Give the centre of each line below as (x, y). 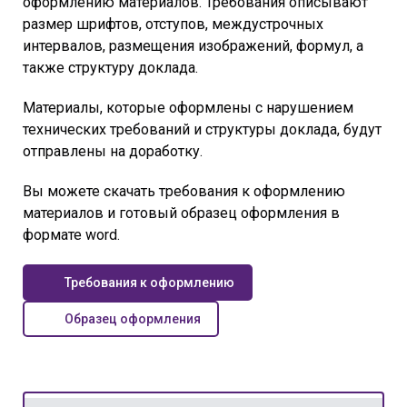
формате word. (71, 234)
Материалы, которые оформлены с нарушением (188, 107)
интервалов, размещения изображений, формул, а (193, 45)
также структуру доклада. (110, 67)
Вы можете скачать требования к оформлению (184, 191)
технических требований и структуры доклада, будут (202, 129)
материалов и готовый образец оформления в (181, 213)
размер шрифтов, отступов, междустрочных (173, 24)
